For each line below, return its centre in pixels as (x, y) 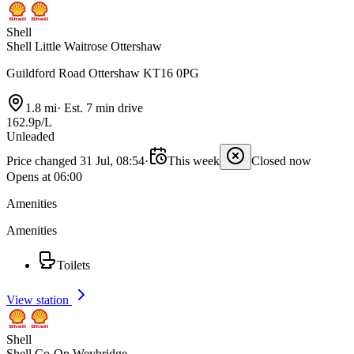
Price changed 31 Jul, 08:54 (75, 161)
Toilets (73, 265)
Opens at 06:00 (44, 177)
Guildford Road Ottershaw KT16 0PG (103, 73)
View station (39, 300)
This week (194, 161)
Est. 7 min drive (102, 108)
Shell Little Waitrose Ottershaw (84, 47)
